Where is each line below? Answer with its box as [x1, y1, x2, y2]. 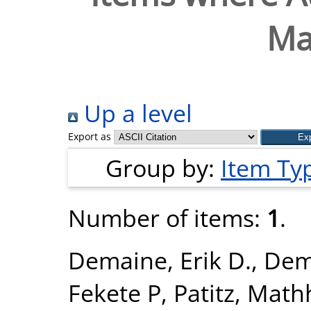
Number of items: [68, 201, 267, 234]
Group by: [106, 151, 221, 184]
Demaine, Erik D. [68, 244, 251, 276]
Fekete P [68, 276, 161, 309]
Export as [68, 130, 111, 143]
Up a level [78, 96, 192, 129]
